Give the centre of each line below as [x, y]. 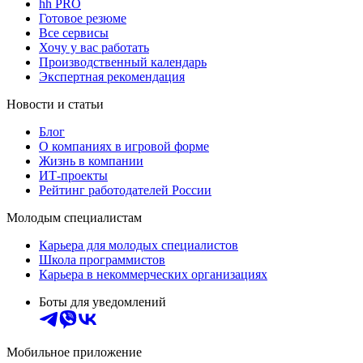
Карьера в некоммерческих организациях [153, 275]
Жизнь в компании [91, 161]
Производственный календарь [123, 62]
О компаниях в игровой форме [124, 147]
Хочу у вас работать [94, 48]
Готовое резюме [83, 19]
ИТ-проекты [73, 176]
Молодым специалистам [74, 218]
